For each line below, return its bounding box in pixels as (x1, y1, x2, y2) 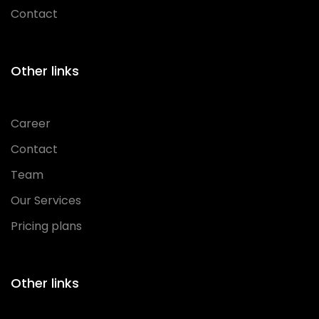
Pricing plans (11, 217, 82, 234)
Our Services (11, 192, 81, 209)
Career (11, 115, 51, 132)
